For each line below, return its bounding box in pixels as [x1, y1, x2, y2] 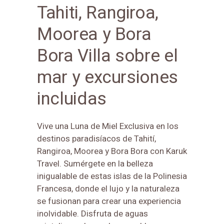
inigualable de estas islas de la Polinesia [37, 169, 187, 182]
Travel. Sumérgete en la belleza [37, 157, 153, 170]
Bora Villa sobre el [37, 42, 178, 69]
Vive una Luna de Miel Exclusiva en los [37, 119, 178, 132]
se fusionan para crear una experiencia [37, 194, 181, 207]
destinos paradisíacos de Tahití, [37, 132, 156, 145]
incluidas [37, 85, 106, 112]
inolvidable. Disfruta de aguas [37, 207, 148, 220]
